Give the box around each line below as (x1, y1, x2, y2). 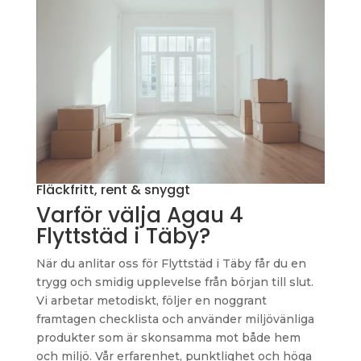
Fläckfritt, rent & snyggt (35, 180, 190, 199)
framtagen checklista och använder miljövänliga (35, 311, 314, 326)
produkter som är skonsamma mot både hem (35, 330, 301, 345)
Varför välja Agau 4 (35, 200, 243, 230)
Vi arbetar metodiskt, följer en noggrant (35, 293, 267, 308)
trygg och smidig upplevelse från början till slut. (35, 274, 313, 289)
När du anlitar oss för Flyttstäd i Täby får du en (35, 255, 306, 271)
